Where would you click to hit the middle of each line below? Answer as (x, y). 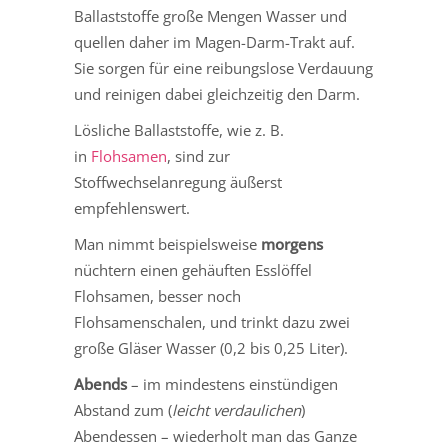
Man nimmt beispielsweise (167, 244)
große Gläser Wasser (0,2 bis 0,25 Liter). (211, 348)
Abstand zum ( (123, 410)
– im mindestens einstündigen (232, 384)
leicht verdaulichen (236, 410)
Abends (100, 384)
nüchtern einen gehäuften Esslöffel (193, 270)
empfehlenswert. (132, 208)
